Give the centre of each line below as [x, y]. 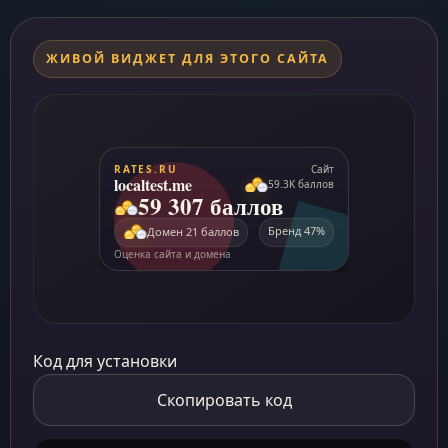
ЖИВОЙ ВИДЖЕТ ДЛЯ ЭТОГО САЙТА [187, 58]
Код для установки [105, 361]
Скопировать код [224, 400]
